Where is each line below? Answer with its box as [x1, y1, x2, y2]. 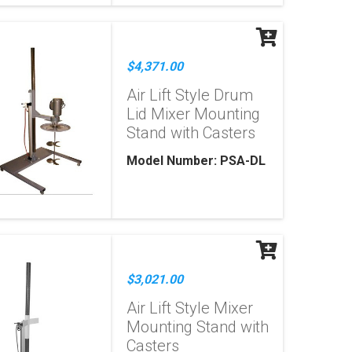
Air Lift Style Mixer [126, 299, 253, 317]
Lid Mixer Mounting [126, 104, 260, 123]
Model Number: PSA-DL [126, 153, 266, 168]
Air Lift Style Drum [126, 86, 253, 104]
